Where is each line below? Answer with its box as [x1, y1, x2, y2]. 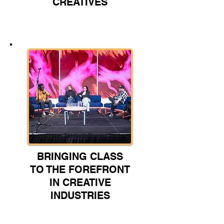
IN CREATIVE [49, 176, 111, 189]
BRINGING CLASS [37, 150, 123, 163]
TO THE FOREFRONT [30, 163, 130, 176]
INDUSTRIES [50, 189, 110, 202]
